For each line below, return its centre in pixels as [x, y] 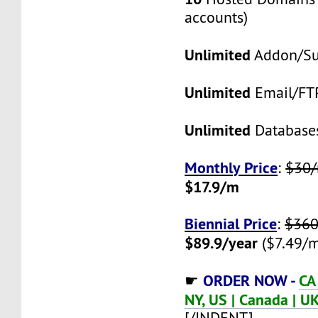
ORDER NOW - [251, 280]
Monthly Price [231, 167]
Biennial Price [231, 223]
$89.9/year [221, 242]
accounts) [216, 17]
